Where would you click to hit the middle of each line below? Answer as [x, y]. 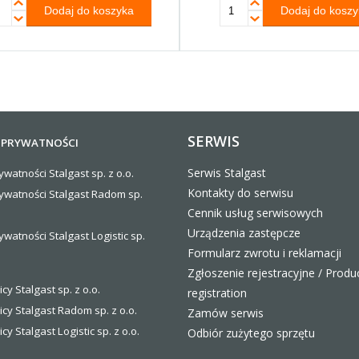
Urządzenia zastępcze [244, 233]
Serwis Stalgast [227, 173]
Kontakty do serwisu [240, 193]
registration [217, 293]
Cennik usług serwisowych [255, 213]
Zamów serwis [226, 313]
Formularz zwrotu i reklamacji [264, 253]
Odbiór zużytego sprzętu [251, 333]
